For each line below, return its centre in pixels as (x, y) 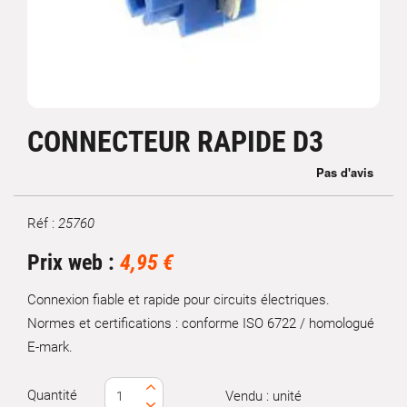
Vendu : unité (263, 396)
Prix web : (74, 263)
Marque (49, 231)
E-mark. (50, 347)
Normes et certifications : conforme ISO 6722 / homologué (201, 323)
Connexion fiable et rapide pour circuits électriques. (179, 300)
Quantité (52, 395)
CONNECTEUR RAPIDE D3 (175, 142)
